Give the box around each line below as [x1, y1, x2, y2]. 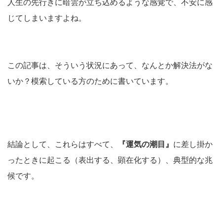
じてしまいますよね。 [7, 13, 86, 22]
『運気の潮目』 [118, 140, 173, 148]
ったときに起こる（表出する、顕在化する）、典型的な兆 [7, 155, 213, 164]
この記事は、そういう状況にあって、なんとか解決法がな [7, 61, 213, 70]
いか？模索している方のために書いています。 [7, 76, 173, 85]
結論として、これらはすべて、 [7, 140, 118, 148]
